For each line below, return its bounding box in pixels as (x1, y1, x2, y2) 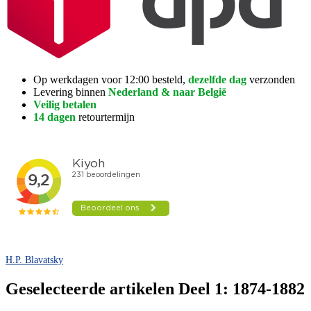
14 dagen (33, 110, 76, 123)
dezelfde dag (188, 73, 246, 85)
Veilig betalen (33, 98, 96, 110)
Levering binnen (33, 85, 108, 98)
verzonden (246, 73, 295, 85)
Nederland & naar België (108, 85, 226, 98)
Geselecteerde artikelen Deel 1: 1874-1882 (6, 279, 305, 298)
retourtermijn (76, 110, 135, 123)
